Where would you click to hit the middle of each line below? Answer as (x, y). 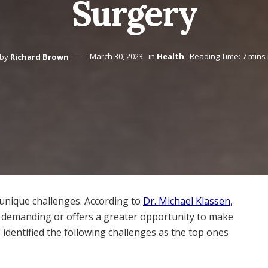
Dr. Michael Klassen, (188, 201)
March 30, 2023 (116, 57)
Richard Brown (39, 57)
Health (170, 57)
